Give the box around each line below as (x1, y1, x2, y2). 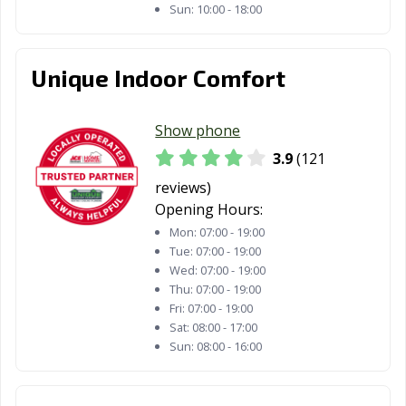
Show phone (155, 121, 241, 141)
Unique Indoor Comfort (31, 63, 285, 92)
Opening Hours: (155, 198, 264, 219)
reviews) (155, 177, 212, 198)
